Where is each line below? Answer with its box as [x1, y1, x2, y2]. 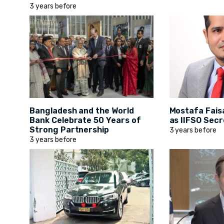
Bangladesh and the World [29, 106, 134, 116]
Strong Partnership [29, 125, 109, 135]
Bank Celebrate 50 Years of [29, 115, 141, 125]
